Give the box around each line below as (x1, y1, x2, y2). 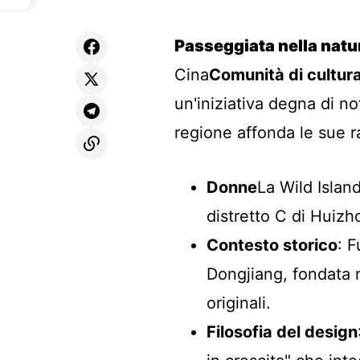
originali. (207, 293, 271, 313)
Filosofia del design (207, 322, 358, 342)
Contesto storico (207, 235, 337, 255)
